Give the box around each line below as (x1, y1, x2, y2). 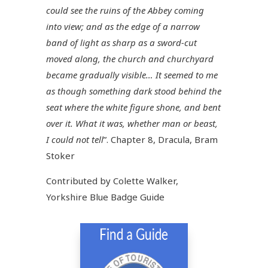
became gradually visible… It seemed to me (46, 68, 218, 81)
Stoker (46, 149, 75, 162)
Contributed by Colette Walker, (46, 174, 179, 187)
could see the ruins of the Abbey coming (46, 4, 205, 16)
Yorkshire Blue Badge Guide (46, 190, 165, 203)
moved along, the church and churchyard (46, 52, 214, 65)
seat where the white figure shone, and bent (46, 100, 221, 113)
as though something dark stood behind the (46, 84, 222, 97)
